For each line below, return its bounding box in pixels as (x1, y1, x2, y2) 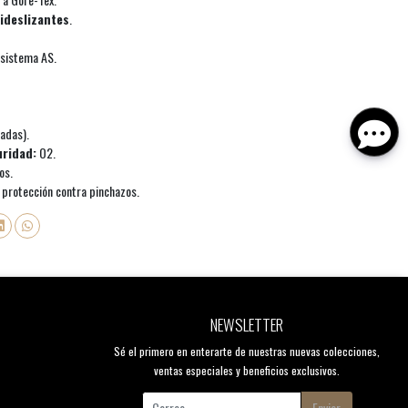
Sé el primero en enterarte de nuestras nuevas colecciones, (114, 342, 380, 361)
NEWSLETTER (210, 312, 283, 337)
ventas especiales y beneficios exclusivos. (154, 362, 340, 380)
